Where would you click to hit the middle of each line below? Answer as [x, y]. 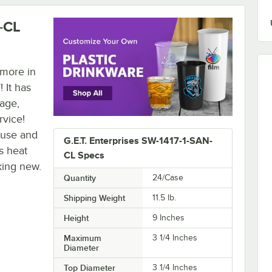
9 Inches [169, 218]
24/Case [168, 178]
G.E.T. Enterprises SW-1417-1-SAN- [138, 141]
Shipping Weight [94, 198]
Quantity [80, 178]
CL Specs [84, 156]
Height [76, 218]
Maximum [82, 238]
